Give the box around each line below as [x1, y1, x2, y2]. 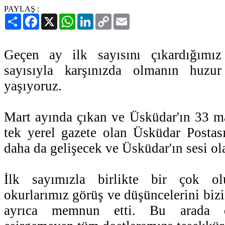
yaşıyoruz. [4, 78, 62, 93]
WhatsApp [75, 13, 109, 22]
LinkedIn [93, 13, 123, 22]
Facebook [39, 13, 70, 22]
